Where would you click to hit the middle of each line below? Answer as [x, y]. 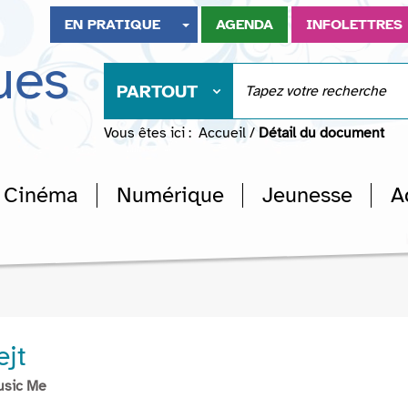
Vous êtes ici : [148, 133]
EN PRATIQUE [113, 25]
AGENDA [245, 25]
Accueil [222, 133]
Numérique [170, 195]
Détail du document [321, 133]
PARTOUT [157, 92]
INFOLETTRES [355, 25]
